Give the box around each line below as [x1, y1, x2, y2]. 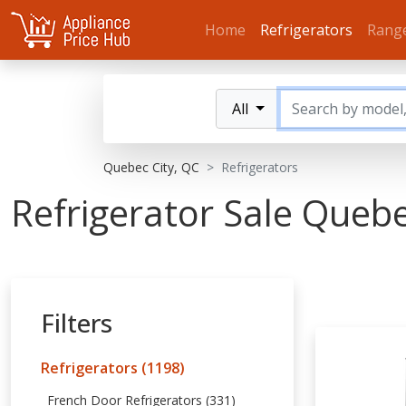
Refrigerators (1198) [41, 358, 185, 378]
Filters [41, 305, 112, 340]
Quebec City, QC [103, 159, 199, 176]
